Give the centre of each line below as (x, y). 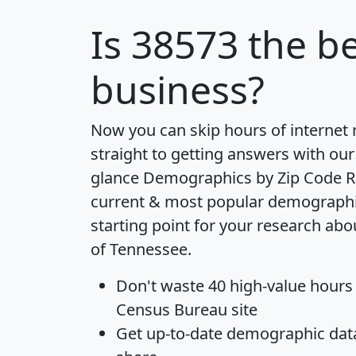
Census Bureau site (187, 309)
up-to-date (184, 333)
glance (117, 177)
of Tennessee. (141, 249)
